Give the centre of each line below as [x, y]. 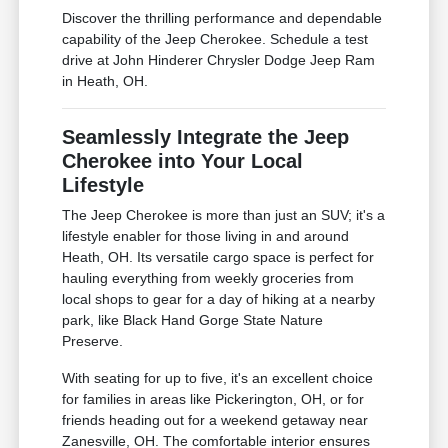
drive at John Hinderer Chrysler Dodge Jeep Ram [219, 60]
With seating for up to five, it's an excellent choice [218, 378]
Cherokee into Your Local [183, 161]
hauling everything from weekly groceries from [208, 278]
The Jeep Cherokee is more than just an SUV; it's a [224, 215]
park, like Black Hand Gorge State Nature [193, 320]
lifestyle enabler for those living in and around [206, 236]
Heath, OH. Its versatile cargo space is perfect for [218, 257]
